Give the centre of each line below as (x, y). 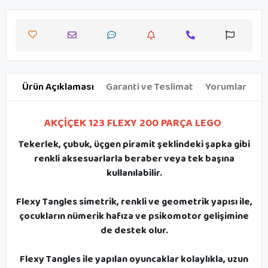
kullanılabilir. (134, 173)
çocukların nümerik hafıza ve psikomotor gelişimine (134, 216)
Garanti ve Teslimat (149, 87)
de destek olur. (134, 230)
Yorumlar (226, 87)
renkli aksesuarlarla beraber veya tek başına (134, 159)
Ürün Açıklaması (58, 87)
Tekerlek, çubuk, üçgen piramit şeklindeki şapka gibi (134, 144)
